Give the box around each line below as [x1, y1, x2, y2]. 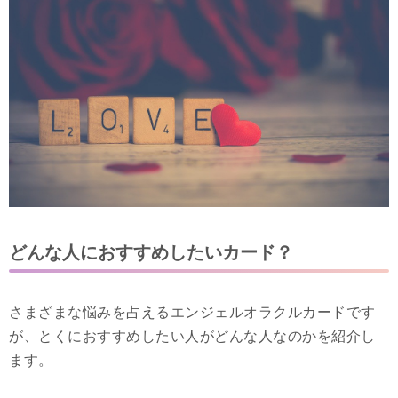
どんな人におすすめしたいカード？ [9, 238, 293, 265]
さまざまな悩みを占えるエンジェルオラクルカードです [9, 301, 376, 322]
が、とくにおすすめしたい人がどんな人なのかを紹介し [9, 325, 376, 346]
